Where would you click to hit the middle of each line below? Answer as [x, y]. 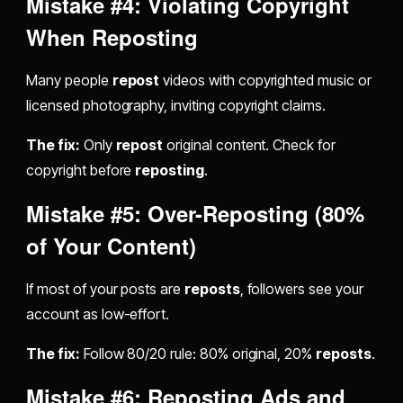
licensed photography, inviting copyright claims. [176, 106]
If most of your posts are [105, 289]
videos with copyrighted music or [265, 81]
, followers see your [301, 289]
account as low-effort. [98, 314]
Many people [69, 81]
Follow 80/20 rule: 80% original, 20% [197, 354]
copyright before [81, 170]
